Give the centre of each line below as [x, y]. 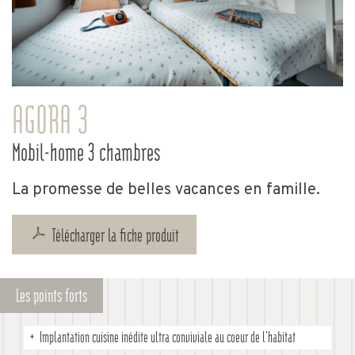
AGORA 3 [50, 119]
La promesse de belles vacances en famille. [166, 191]
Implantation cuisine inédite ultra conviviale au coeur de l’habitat [168, 337]
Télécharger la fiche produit [115, 235]
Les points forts [52, 296]
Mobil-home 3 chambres [86, 152]
